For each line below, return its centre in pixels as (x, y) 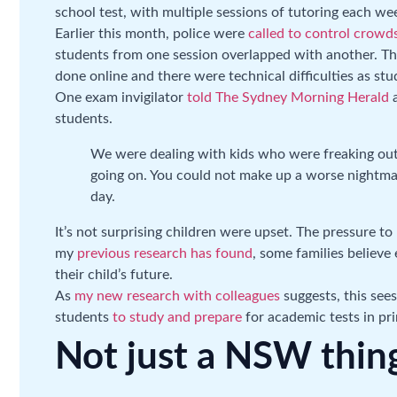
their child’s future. (114, 275)
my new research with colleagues (177, 296)
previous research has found (165, 254)
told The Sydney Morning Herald (288, 98)
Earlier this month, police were (152, 34)
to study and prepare (177, 318)
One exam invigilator (121, 98)
